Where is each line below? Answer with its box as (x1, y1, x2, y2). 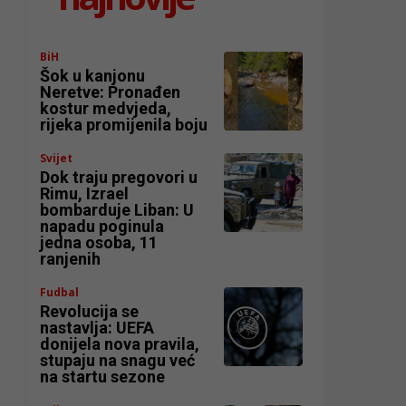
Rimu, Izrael (40, 184, 130, 204)
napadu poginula (40, 217, 165, 237)
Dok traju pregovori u (40, 168, 198, 188)
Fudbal (40, 285, 80, 301)
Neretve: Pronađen (40, 82, 181, 102)
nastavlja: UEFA (40, 318, 155, 338)
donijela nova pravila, (40, 334, 200, 354)
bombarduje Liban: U (40, 200, 195, 220)
